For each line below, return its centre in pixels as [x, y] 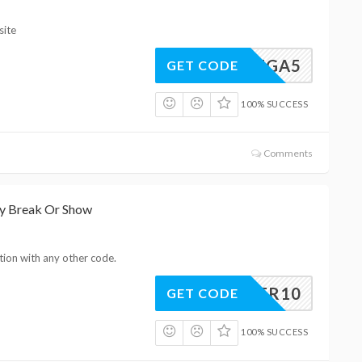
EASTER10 [258, 294]
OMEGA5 [264, 65]
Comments [287, 154]
